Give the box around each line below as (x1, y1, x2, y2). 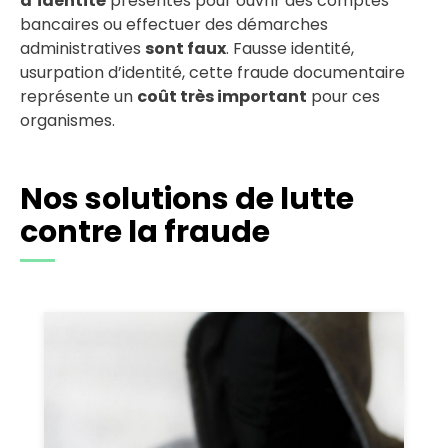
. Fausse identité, (226, 37, 354, 61)
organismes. (20, 109, 119, 133)
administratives (20, 37, 145, 61)
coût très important (137, 85, 307, 109)
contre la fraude (20, 211, 270, 254)
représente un (20, 85, 137, 109)
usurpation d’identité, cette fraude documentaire (20, 61, 405, 85)
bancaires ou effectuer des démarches (20, 13, 328, 37)
